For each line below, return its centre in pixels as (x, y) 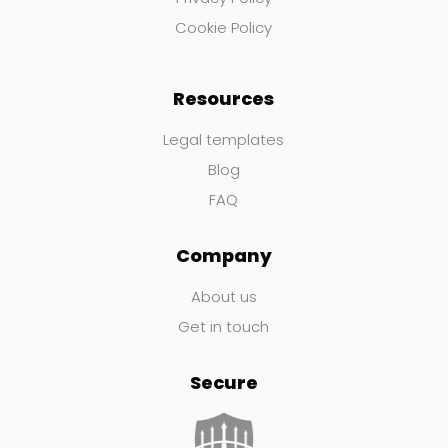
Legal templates (224, 140)
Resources (224, 99)
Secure (223, 383)
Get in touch (224, 327)
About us (223, 297)
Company (223, 256)
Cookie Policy (224, 28)
